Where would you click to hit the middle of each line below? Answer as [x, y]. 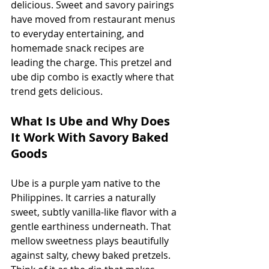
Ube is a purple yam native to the [87, 183]
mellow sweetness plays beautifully [91, 240]
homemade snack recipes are [79, 48]
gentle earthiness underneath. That [92, 226]
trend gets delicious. [57, 91]
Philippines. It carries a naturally [84, 197]
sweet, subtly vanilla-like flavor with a [95, 212]
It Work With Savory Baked [91, 137]
